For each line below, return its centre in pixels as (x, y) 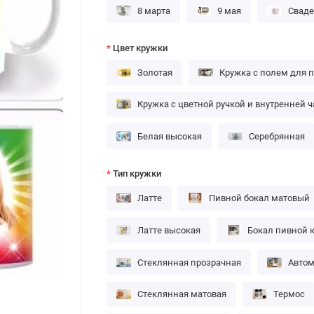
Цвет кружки (141, 48)
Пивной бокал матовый (259, 198)
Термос (289, 294)
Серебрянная (277, 137)
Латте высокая (169, 230)
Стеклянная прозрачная (190, 262)
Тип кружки (137, 174)
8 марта (154, 11)
